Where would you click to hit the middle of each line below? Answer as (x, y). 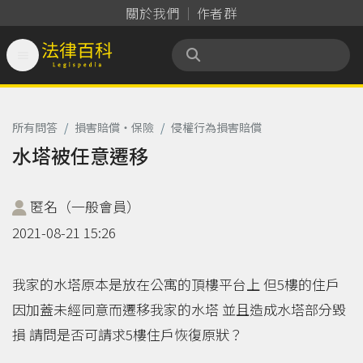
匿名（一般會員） (83, 206)
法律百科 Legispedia (102, 66)
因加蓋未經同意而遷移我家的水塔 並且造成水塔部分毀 (179, 309)
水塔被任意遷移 (80, 155)
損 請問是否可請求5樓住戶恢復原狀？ (128, 334)
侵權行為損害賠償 (216, 127)
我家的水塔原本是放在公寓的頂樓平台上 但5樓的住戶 (176, 284)
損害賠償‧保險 (114, 127)
